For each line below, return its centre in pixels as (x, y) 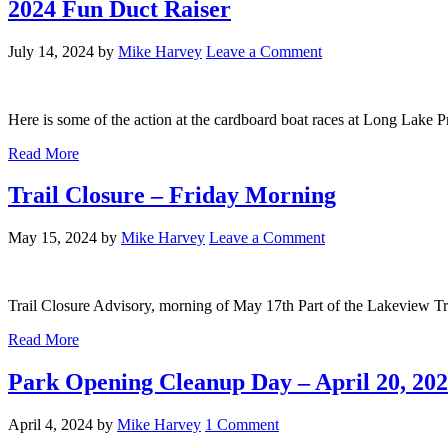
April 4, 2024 (50, 425)
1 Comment (242, 425)
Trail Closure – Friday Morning (172, 195)
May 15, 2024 (52, 238)
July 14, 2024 (51, 51)
